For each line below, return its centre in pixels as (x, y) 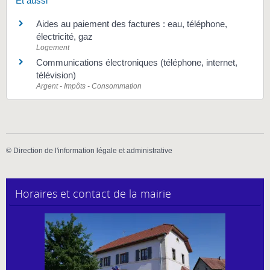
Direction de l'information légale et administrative (93, 150)
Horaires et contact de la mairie (93, 194)
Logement (53, 47)
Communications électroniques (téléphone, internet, (137, 62)
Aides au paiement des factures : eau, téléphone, (132, 24)
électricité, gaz (64, 36)
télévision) (56, 75)
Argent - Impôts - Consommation (89, 86)
